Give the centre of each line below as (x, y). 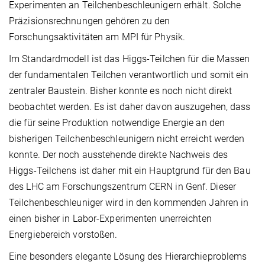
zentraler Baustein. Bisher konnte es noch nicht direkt (121, 91)
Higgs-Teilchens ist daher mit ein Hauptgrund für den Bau (130, 170)
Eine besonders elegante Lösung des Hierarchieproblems (128, 256)
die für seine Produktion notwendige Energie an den (117, 122)
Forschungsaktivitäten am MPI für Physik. (97, 37)
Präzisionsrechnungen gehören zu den (90, 21)
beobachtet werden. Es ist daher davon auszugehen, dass (130, 106)
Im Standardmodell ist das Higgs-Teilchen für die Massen (130, 59)
